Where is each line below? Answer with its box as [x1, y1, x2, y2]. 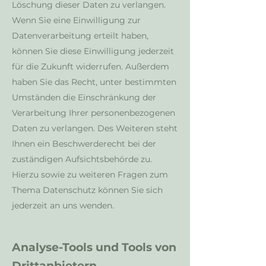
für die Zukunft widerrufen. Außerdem [12, 61, 169, 72]
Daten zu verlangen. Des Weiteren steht [12, 123, 178, 134]
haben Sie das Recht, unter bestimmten [12, 77, 176, 87]
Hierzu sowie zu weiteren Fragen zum [12, 169, 168, 180]
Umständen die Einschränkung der [12, 92, 156, 103]
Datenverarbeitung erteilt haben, [12, 30, 148, 41]
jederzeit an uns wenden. [12, 200, 114, 211]
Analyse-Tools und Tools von [12, 240, 176, 254]
